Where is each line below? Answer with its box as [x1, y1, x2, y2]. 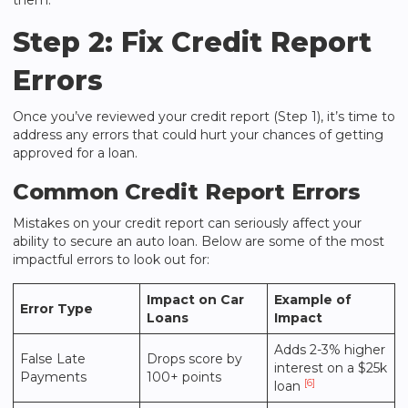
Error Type [20, 301, 93, 317]
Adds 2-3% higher [274, 342, 385, 358]
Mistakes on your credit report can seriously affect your [13, 215, 362, 231]
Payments [20, 369, 87, 385]
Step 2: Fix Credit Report [13, 25, 372, 59]
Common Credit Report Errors [13, 178, 361, 205]
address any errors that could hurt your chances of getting [13, 127, 383, 143]
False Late [20, 351, 86, 367]
